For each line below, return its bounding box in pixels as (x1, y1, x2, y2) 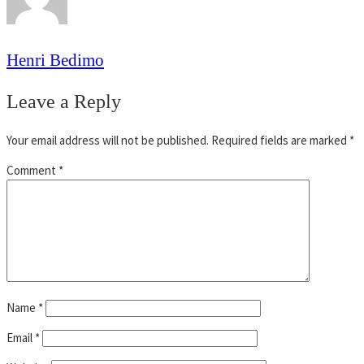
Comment (6, 162, 58, 178)
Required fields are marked (211, 132, 349, 148)
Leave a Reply (6, 90, 121, 112)
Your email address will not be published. (6, 132, 209, 148)
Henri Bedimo (6, 50, 104, 70)
